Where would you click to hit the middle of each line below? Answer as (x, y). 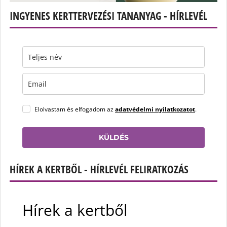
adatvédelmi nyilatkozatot (155, 109)
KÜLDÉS (113, 138)
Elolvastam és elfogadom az (75, 109)
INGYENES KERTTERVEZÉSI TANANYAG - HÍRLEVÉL (108, 16)
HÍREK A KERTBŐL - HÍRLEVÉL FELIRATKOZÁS (99, 169)
